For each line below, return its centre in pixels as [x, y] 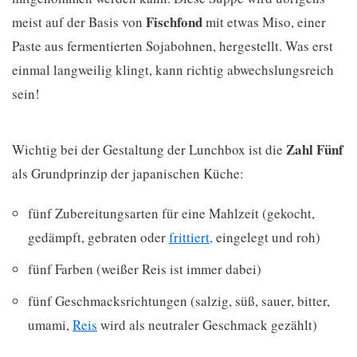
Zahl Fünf [315, 150]
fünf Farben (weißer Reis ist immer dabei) [145, 269]
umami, [50, 325]
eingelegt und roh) [267, 237]
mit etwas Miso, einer [264, 22]
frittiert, [191, 237]
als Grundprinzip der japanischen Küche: [128, 174]
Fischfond [174, 22]
